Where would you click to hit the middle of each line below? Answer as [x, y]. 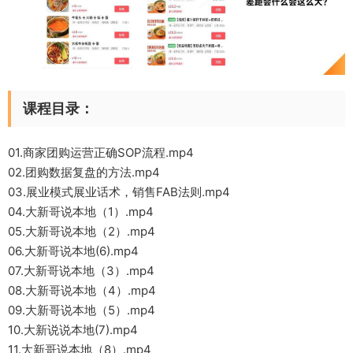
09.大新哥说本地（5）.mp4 [82, 310]
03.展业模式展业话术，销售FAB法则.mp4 [119, 191]
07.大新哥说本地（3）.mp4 [81, 270]
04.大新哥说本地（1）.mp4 [81, 211]
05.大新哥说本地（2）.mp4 [82, 231]
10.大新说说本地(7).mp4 [73, 329]
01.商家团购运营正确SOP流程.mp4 [101, 152]
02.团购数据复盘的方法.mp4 [84, 172]
